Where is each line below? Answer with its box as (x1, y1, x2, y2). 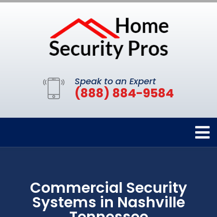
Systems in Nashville (32, 192, 185, 213)
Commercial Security (30, 178, 187, 199)
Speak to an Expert (75, 75, 156, 88)
